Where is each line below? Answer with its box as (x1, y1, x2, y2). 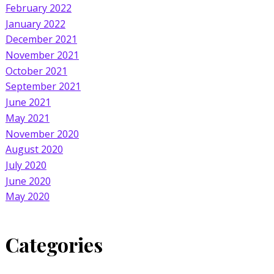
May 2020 (5, 190, 50, 204)
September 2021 (5, 80, 81, 94)
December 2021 (5, 32, 77, 46)
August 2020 (5, 143, 63, 157)
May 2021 (5, 111, 50, 125)
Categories (5, 231, 103, 257)
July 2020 (5, 158, 46, 172)
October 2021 (5, 64, 67, 78)
